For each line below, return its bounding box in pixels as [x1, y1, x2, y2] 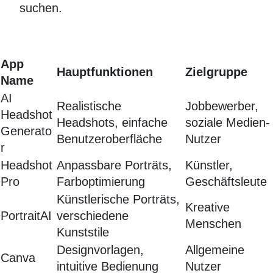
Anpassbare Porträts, [57, 158, 172, 172]
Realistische [57, 99, 121, 113]
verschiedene [57, 209, 129, 223]
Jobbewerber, [185, 99, 258, 113]
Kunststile [57, 225, 109, 239]
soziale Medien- [185, 116, 270, 130]
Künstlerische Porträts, [57, 193, 180, 207]
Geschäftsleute [185, 175, 267, 189]
